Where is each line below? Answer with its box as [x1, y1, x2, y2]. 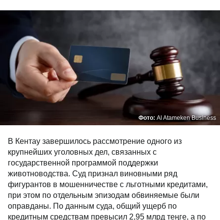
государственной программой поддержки [8, 159, 158, 167]
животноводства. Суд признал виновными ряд [8, 169, 177, 178]
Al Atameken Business [157, 114, 216, 121]
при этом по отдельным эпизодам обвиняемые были [8, 191, 199, 199]
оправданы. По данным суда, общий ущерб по [8, 202, 177, 210]
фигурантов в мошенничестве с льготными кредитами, [8, 180, 208, 189]
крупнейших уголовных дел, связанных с [8, 148, 157, 156]
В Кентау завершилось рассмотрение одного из [8, 137, 182, 145]
